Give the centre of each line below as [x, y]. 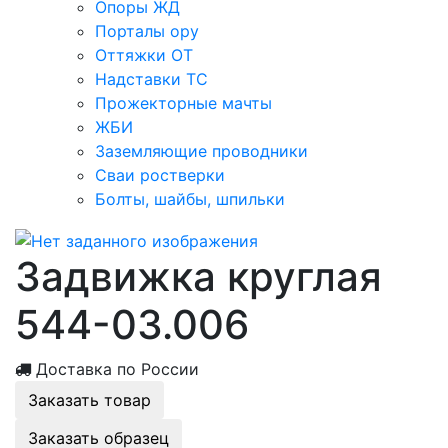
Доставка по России [115, 368]
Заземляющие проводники [201, 151]
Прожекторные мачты [183, 103]
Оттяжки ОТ [144, 55]
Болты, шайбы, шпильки [190, 199]
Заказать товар [89, 399]
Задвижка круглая [198, 276]
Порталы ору [147, 31]
